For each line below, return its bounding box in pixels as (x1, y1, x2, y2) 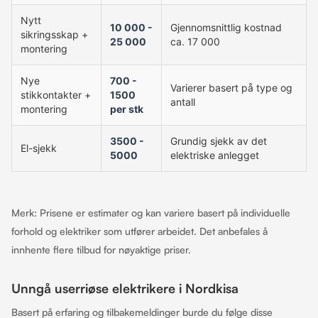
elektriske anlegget (170, 149, 259, 161)
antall (170, 96, 195, 108)
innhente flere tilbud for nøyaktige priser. (11, 243, 191, 256)
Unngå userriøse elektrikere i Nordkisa (11, 280, 238, 296)
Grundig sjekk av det (170, 135, 267, 147)
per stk (110, 103, 143, 115)
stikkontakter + (21, 89, 91, 101)
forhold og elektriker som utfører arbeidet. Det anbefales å (11, 225, 268, 237)
